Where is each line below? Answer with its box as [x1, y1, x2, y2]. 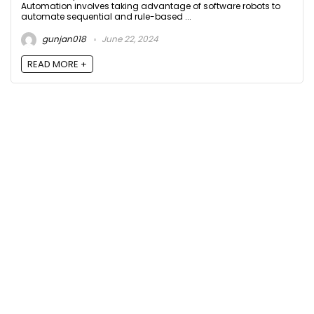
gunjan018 [40, 33, 86, 46]
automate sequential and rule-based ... [21, 11, 191, 23]
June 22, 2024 [100, 33, 158, 46]
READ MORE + [27, 57, 87, 71]
